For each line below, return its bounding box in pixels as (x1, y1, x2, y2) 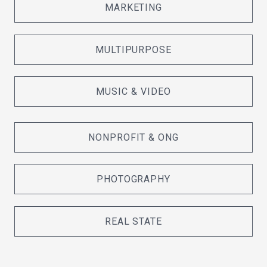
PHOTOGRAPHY (96, 173, 171, 185)
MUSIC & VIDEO (96, 86, 171, 98)
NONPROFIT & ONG (88, 131, 179, 143)
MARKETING (104, 2, 163, 14)
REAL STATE (104, 216, 163, 227)
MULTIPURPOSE (95, 44, 172, 55)
